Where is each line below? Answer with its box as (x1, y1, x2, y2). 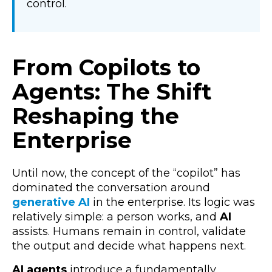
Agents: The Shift (12, 78, 211, 105)
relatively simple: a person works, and (12, 210, 220, 224)
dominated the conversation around (12, 181, 210, 195)
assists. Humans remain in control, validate (12, 225, 246, 239)
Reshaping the (12, 102, 179, 129)
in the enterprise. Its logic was (90, 195, 255, 209)
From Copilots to (12, 53, 200, 81)
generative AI (12, 195, 90, 209)
